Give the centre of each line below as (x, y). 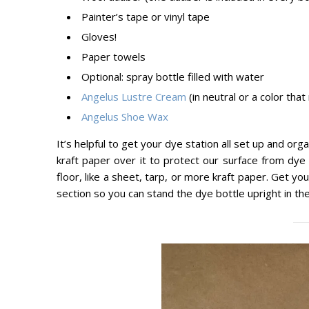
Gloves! (99, 37)
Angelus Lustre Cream (134, 97)
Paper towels (113, 57)
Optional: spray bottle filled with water (173, 77)
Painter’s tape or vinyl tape (146, 17)
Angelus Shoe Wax (125, 117)
